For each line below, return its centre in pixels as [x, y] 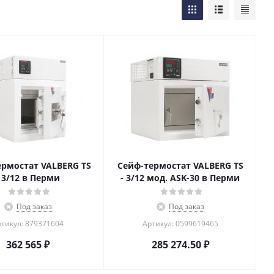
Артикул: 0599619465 [180, 224]
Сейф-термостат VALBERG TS [180, 165]
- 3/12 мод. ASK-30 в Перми [180, 178]
